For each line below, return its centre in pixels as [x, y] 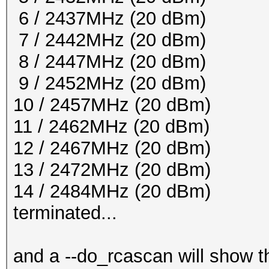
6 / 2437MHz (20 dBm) [110, 18]
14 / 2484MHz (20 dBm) [112, 191]
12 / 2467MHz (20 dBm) [112, 148]
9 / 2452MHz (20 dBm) [110, 83]
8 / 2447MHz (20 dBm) [110, 62]
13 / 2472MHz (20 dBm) [112, 170]
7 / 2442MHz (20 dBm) [110, 40]
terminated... [65, 213]
